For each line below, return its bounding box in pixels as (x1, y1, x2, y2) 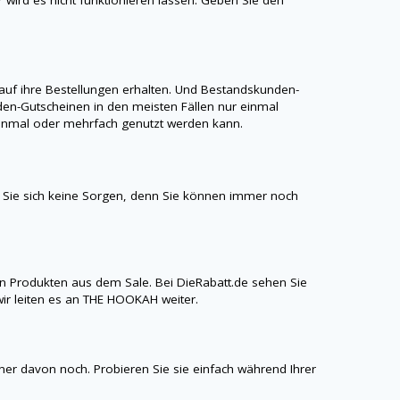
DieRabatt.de (173, 274, 249, 291)
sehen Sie (248, 274, 308, 291)
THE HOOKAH (83, 291, 162, 308)
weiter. (162, 291, 199, 308)
